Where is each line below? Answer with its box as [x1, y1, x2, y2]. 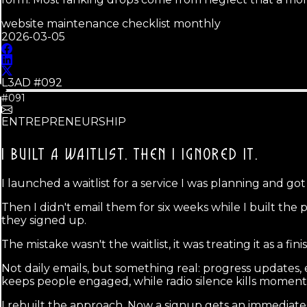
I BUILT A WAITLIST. [1, 147, 129, 163]
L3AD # [1, 75, 41, 89]
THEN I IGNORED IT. [134, 147, 259, 163]
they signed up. [1, 213, 86, 227]
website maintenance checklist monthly [1, 16, 221, 30]
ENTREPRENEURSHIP [1, 114, 126, 128]
